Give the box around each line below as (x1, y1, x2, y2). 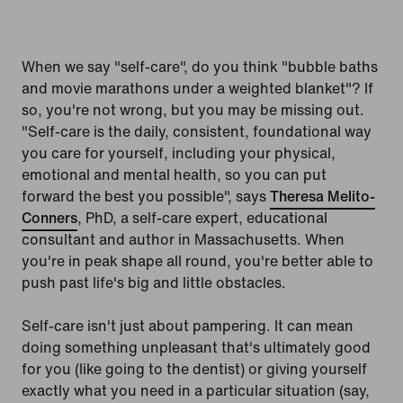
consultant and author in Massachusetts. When (22, 228, 345, 251)
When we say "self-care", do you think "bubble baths (22, 56, 378, 78)
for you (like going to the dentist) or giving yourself (22, 358, 367, 381)
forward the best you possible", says (22, 185, 270, 208)
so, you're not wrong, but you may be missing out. (22, 99, 364, 121)
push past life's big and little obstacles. (22, 272, 286, 294)
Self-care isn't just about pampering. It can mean (22, 315, 354, 337)
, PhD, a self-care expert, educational (77, 207, 327, 229)
